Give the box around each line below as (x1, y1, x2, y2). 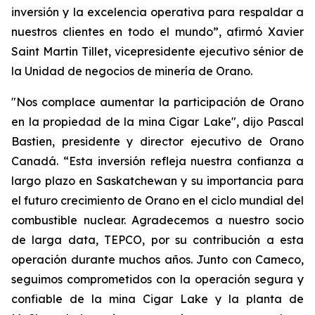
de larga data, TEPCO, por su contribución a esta (11, 233, 304, 247)
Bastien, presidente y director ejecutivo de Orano (11, 134, 304, 148)
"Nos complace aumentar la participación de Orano (11, 95, 304, 109)
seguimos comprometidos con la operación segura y (11, 272, 304, 286)
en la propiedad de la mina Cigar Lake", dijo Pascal (11, 115, 304, 129)
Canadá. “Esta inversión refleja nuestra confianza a (11, 154, 304, 168)
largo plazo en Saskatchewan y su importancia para (11, 174, 304, 188)
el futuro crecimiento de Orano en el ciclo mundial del (11, 193, 304, 207)
